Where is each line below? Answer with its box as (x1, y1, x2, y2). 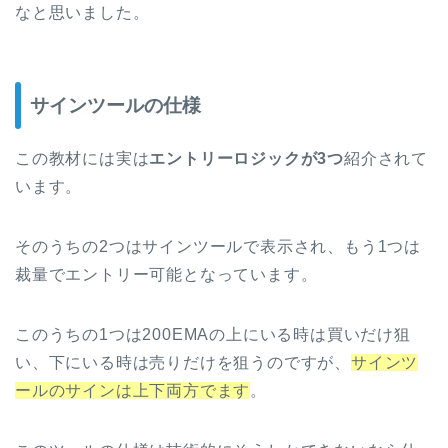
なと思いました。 (15, 4, 150, 22)
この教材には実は (15, 149, 150, 167)
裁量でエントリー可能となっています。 (15, 265, 318, 283)
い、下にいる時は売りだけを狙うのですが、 (15, 353, 351, 371)
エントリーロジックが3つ (149, 149, 345, 167)
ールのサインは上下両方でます (15, 381, 251, 399)
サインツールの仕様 (30, 94, 201, 116)
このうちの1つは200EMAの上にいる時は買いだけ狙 (15, 325, 411, 343)
